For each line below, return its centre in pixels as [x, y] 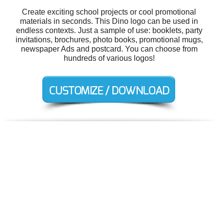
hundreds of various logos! [109, 58]
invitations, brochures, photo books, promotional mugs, [109, 40]
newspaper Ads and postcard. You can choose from [109, 49]
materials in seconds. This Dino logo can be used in [109, 21]
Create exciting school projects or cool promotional [109, 12]
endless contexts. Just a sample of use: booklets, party [109, 31]
